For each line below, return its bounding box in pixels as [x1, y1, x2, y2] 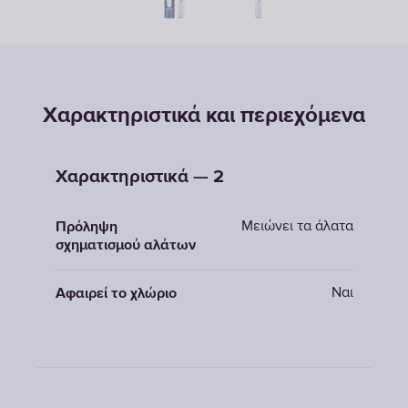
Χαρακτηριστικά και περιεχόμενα [43, 105, 365, 127]
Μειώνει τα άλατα [240, 219, 353, 234]
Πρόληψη [55, 220, 117, 235]
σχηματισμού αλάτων [55, 239, 196, 253]
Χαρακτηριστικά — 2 [55, 168, 224, 186]
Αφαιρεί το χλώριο [55, 287, 177, 301]
